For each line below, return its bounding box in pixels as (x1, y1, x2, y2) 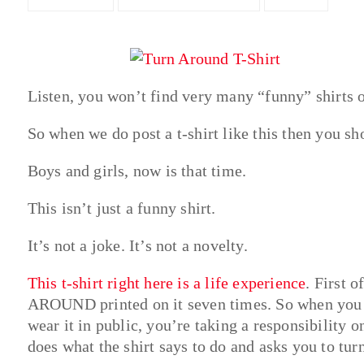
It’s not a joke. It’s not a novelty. (27, 236, 248, 254)
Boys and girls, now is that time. (27, 161, 247, 180)
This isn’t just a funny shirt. (27, 198, 216, 217)
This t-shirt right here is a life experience (27, 273, 306, 292)
